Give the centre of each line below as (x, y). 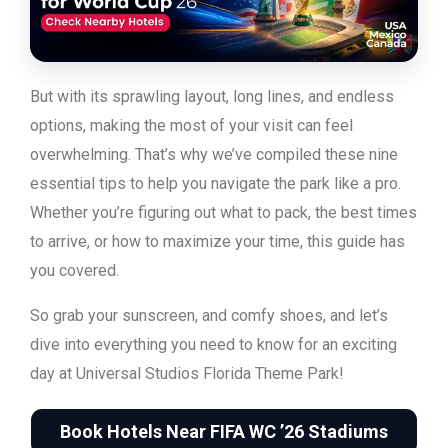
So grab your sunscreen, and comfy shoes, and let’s (209, 316)
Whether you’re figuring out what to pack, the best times (223, 213)
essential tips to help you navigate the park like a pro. (215, 184)
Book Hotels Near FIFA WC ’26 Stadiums (224, 432)
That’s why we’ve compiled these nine (266, 155)
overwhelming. (82, 155)
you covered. (74, 271)
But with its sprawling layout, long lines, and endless (212, 97)
